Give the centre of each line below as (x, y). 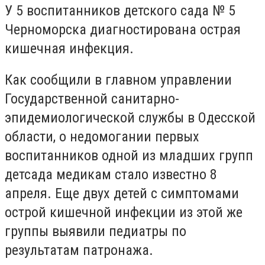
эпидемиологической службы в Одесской (130, 118)
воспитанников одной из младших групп (129, 156)
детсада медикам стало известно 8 (111, 175)
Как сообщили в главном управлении (118, 80)
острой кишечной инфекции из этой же (124, 213)
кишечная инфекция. (69, 48)
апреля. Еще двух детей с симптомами (122, 194)
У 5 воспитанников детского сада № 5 (120, 10)
